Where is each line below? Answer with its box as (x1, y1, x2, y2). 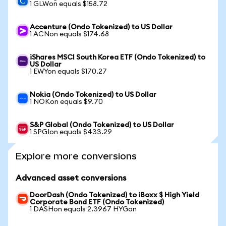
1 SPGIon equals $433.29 (30, 129, 112, 136)
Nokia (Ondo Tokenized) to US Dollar (30, 91, 156, 98)
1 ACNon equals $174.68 (30, 31, 109, 38)
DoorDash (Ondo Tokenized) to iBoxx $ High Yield (30, 192, 199, 199)
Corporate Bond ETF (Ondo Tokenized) (30, 199, 164, 206)
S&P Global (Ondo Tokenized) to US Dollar (30, 122, 174, 129)
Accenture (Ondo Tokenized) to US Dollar (30, 24, 173, 31)
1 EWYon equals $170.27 (30, 68, 107, 75)
